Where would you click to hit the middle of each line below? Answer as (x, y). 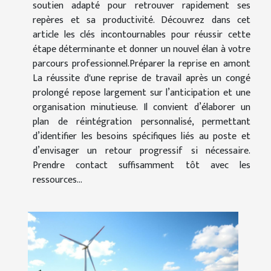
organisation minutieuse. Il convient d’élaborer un (142, 107)
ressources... (57, 180)
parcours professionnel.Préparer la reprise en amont (142, 64)
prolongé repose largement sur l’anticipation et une (142, 93)
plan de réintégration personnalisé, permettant (142, 122)
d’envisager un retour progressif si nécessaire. (142, 151)
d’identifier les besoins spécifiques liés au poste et (142, 136)
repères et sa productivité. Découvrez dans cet (142, 20)
